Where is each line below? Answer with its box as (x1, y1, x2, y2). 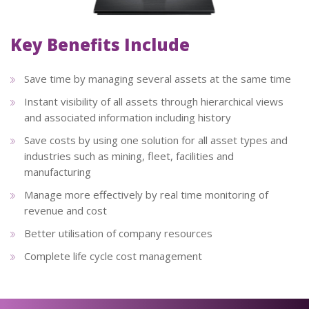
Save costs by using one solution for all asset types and (24, 133, 288, 148)
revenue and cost (24, 203, 107, 218)
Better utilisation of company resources (24, 226, 212, 241)
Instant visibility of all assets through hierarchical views (24, 94, 283, 109)
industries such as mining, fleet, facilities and (24, 149, 234, 163)
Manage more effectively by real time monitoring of (24, 188, 268, 202)
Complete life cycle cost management (24, 249, 202, 263)
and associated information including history (24, 110, 231, 125)
